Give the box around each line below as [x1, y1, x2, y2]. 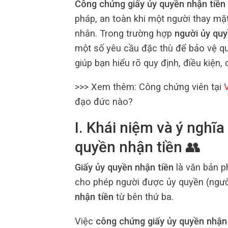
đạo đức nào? [75, 96, 133, 107]
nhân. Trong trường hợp [75, 27, 175, 39]
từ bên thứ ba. [113, 191, 174, 203]
